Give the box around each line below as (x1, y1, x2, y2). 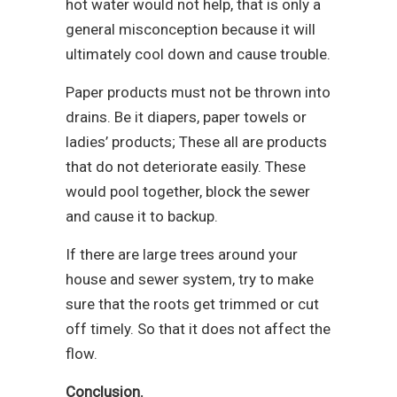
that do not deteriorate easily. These (66, 158, 306, 176)
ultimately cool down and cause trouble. (66, 45, 331, 64)
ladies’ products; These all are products (66, 133, 327, 152)
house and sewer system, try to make (66, 270, 314, 289)
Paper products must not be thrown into (66, 83, 331, 102)
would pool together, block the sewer (66, 183, 310, 201)
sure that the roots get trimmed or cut (66, 295, 319, 314)
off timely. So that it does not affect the (66, 320, 331, 339)
